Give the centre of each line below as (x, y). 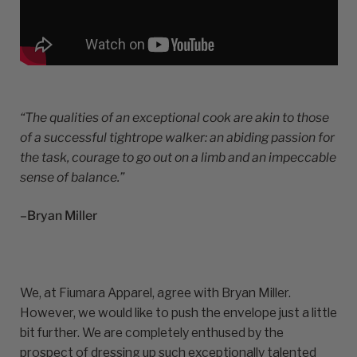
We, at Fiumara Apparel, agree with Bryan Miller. (155, 293)
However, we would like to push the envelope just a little (178, 313)
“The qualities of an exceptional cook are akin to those (175, 117)
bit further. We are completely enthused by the (152, 333)
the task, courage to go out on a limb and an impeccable (178, 157)
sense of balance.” (72, 177)
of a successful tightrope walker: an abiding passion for (177, 137)
